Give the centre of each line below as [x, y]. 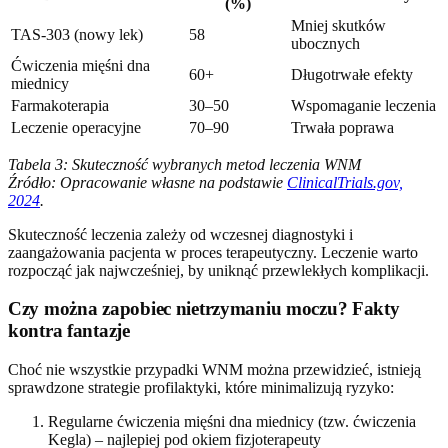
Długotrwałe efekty [352, 74]
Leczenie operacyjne [76, 127]
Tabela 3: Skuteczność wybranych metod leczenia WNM [184, 164]
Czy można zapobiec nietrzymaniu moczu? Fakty [204, 309]
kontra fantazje [69, 331]
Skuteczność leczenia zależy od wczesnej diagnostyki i [180, 234]
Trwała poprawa [342, 127]
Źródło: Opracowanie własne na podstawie [147, 182]
